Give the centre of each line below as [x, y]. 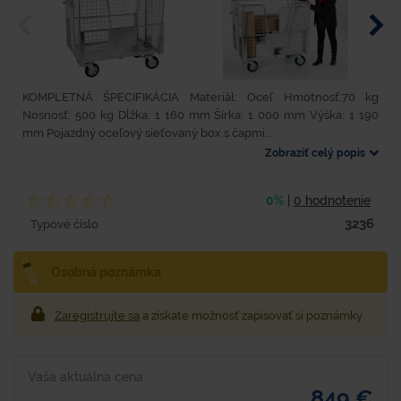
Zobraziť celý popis [315, 153]
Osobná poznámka [106, 272]
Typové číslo [64, 224]
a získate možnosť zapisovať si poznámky [251, 316]
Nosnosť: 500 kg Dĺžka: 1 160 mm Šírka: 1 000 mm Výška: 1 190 [200, 115]
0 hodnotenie [332, 200]
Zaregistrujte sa [97, 316]
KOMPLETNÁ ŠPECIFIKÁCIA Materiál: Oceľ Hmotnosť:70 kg [200, 97]
